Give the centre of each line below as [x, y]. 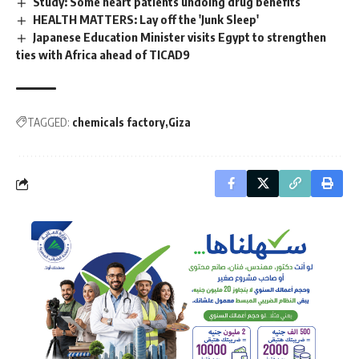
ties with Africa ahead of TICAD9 [103, 55]
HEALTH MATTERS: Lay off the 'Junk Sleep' [146, 20]
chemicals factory [119, 123]
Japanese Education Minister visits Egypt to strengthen [180, 37]
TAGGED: [48, 123]
